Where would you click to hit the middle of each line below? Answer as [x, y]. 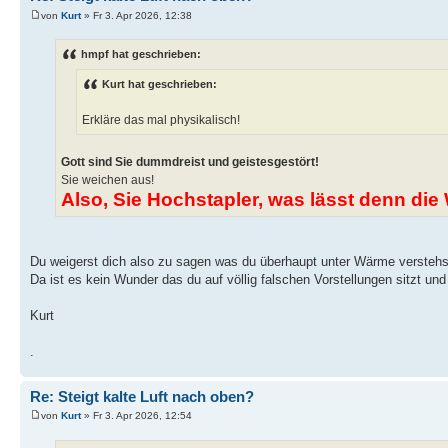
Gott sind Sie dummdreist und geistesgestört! [190, 161]
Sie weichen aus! [107, 179]
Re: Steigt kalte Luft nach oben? [142, 396]
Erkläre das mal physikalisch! [161, 119]
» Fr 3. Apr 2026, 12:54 [136, 416]
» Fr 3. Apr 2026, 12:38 [136, 15]
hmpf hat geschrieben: [141, 53]
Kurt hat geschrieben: [159, 83]
